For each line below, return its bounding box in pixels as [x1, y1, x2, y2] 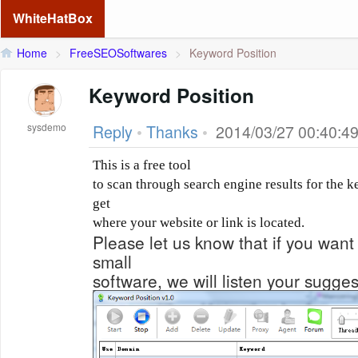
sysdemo [27, 120, 67, 133]
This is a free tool [93, 157, 191, 173]
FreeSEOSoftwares [70, 45, 167, 61]
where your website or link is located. [93, 215, 304, 230]
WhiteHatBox [13, 9, 93, 27]
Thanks [146, 121, 198, 143]
